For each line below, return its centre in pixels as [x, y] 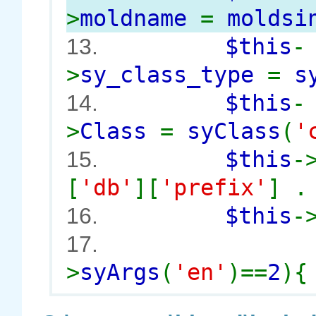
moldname [140, 18]
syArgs [120, 272]
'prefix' [214, 188]
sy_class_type [174, 75]
